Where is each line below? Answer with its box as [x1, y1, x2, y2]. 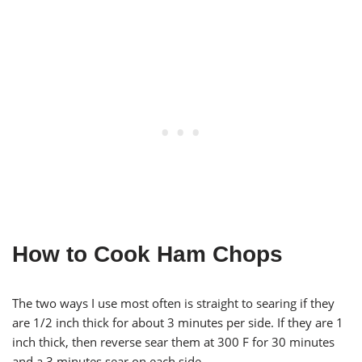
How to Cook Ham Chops [12, 241, 283, 267]
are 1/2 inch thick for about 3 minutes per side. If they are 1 [12, 314, 343, 330]
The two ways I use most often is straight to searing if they [12, 294, 335, 311]
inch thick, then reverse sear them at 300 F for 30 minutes [12, 333, 335, 350]
